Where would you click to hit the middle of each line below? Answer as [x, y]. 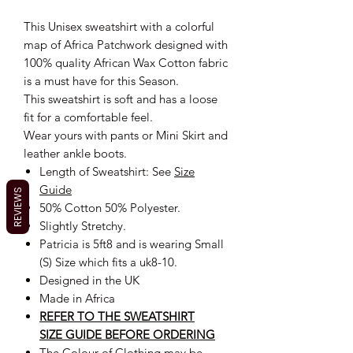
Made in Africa [77, 298]
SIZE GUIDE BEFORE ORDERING [127, 334]
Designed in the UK [89, 280]
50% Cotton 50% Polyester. [111, 207]
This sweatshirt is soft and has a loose [121, 98]
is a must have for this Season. [103, 80]
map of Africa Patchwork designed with [126, 44]
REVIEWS [18, 207]
